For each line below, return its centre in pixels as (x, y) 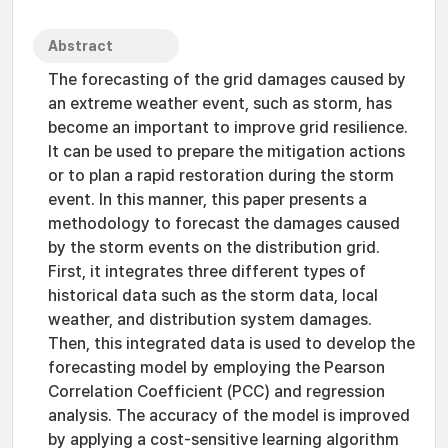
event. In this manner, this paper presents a (207, 199)
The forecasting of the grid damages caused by (227, 79)
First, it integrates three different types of (207, 271)
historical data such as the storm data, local (213, 295)
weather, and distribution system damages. (210, 319)
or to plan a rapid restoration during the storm (221, 175)
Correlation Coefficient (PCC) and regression (216, 391)
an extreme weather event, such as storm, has (220, 103)
